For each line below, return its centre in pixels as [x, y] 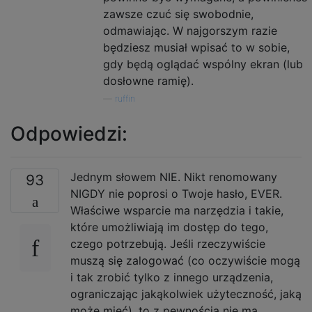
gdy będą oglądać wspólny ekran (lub [203, 64]
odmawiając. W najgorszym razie [190, 30]
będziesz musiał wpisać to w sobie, [196, 47]
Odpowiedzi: [69, 133]
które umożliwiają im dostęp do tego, [169, 227]
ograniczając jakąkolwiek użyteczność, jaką [186, 294]
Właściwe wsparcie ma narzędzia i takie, [177, 210]
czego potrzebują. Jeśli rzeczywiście [168, 243]
